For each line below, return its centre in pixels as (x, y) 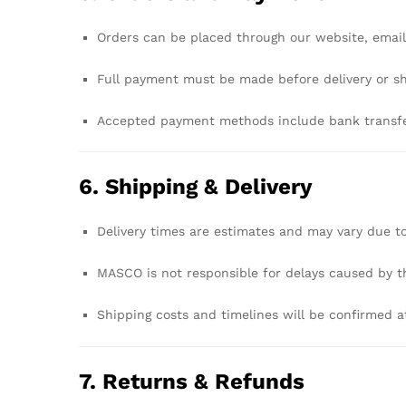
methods (249, 120)
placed (213, 37)
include (304, 120)
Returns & (159, 381)
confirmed (363, 314)
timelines (252, 314)
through (263, 37)
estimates (246, 232)
